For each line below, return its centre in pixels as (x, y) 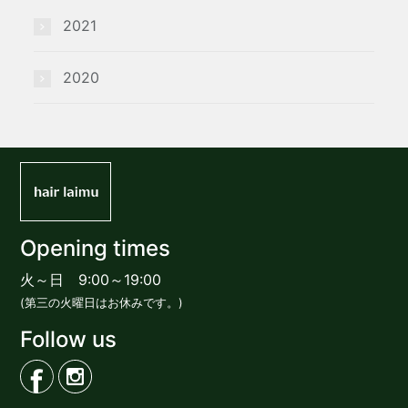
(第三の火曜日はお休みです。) (102, 302)
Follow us (69, 339)
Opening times (96, 248)
